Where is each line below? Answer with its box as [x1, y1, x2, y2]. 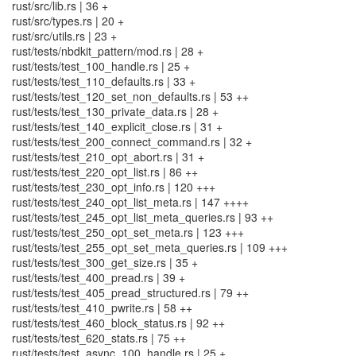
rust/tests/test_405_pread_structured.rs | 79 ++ [12, 284, 249, 300]
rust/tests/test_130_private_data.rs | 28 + [12, 103, 219, 119]
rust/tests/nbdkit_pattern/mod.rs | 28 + [12, 43, 203, 59]
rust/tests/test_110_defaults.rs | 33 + [12, 73, 195, 89]
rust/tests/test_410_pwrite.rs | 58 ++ [12, 300, 192, 315]
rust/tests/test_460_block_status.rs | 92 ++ [12, 315, 225, 331]
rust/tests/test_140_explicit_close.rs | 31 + [12, 118, 222, 134]
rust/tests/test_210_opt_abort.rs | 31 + [12, 149, 204, 164]
